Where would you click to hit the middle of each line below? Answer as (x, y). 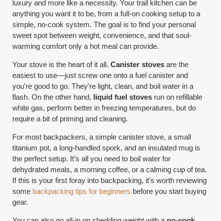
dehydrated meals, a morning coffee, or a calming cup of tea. (110, 170)
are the (177, 65)
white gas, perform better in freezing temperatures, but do (104, 108)
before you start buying (169, 191)
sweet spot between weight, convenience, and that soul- (102, 36)
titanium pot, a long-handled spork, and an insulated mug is (107, 148)
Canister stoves (138, 65)
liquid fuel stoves (123, 97)
